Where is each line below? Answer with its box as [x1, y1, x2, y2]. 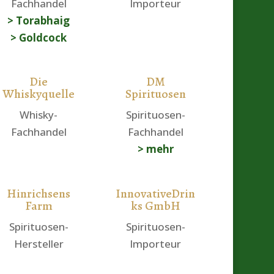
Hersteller [13, 236, 64, 251]
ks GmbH [130, 197, 180, 214]
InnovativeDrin [116, 185, 196, 202]
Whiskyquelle [2, 86, 75, 103]
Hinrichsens [7, 185, 71, 202]
